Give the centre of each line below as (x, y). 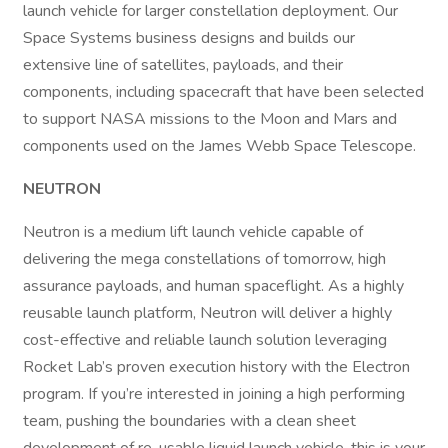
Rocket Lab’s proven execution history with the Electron (216, 367)
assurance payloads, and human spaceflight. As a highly (213, 286)
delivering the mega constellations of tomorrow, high (204, 259)
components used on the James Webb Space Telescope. (221, 146)
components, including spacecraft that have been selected (223, 92)
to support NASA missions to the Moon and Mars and (210, 119)
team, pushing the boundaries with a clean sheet (189, 421)
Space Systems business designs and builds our (189, 38)
